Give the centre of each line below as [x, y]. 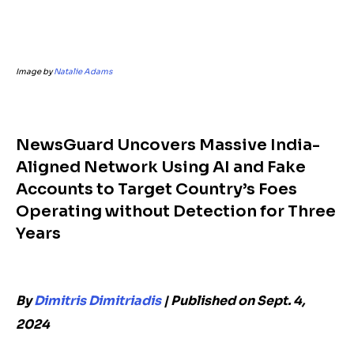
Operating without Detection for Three [176, 211]
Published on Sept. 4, [238, 301]
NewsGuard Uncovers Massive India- [168, 145]
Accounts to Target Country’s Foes [156, 189]
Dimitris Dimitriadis [98, 301]
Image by [35, 72]
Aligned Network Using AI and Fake [161, 167]
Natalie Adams [83, 72]
